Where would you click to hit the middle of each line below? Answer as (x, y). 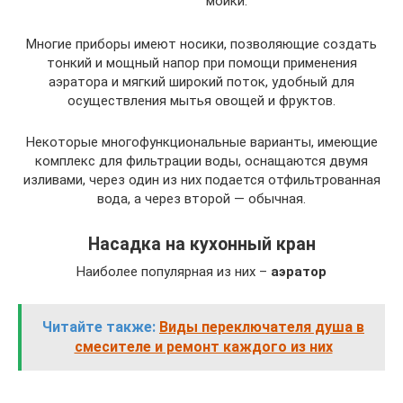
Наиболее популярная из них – (174, 271)
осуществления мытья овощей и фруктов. (201, 100)
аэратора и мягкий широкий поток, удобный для (201, 81)
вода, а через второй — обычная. (201, 198)
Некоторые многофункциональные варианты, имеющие (201, 142)
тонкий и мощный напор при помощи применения (201, 63)
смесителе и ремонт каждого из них (203, 346)
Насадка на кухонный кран (201, 244)
